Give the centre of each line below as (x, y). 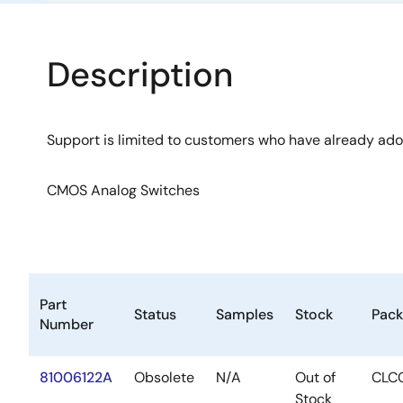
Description (140, 75)
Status (155, 314)
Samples (245, 314)
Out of (315, 377)
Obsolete (164, 377)
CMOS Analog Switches (123, 190)
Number (67, 324)
